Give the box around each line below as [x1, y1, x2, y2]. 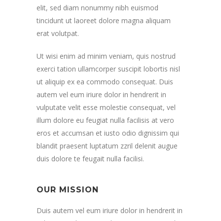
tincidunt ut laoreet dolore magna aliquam [37, 16, 171, 25]
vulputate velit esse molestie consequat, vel [37, 103, 176, 112]
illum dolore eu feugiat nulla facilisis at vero [37, 115, 174, 125]
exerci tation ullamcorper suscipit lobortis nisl [37, 64, 180, 74]
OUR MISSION [37, 185, 99, 194]
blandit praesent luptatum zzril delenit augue [37, 141, 178, 150]
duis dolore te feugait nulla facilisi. [37, 154, 144, 163]
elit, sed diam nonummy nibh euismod [37, 3, 158, 12]
